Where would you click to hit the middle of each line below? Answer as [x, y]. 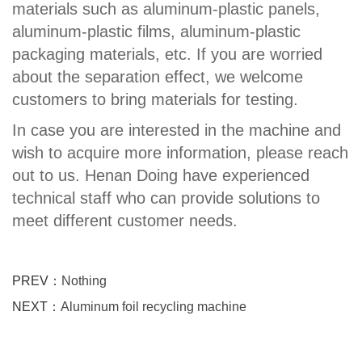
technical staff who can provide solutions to [166, 198]
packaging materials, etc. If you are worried [167, 54]
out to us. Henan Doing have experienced [161, 175]
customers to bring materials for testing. [155, 99]
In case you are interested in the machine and [177, 130]
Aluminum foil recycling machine [154, 306]
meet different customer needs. [125, 220]
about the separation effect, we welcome [158, 76]
